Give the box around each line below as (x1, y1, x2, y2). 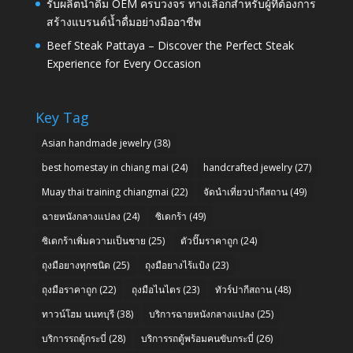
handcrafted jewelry (203, 161, 292, 175)
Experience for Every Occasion (46, 55, 201, 71)
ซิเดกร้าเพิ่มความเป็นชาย (41, 234, 146, 248)
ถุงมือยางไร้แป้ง (144, 258, 210, 273)
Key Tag (35, 108, 89, 128)
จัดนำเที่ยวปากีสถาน (203, 185, 288, 199)
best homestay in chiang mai (41, 161, 169, 175)
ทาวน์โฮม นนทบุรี (41, 307, 114, 321)
